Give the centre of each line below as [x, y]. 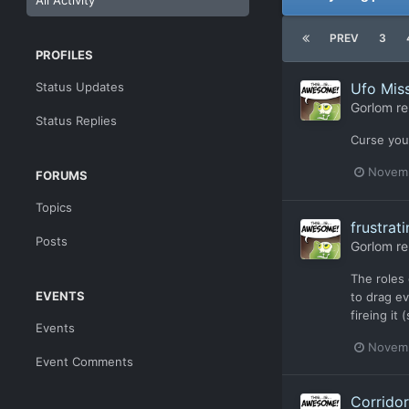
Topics [54, 207]
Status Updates [80, 87]
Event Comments [84, 362]
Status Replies [76, 121]
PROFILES [64, 55]
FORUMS [62, 175]
